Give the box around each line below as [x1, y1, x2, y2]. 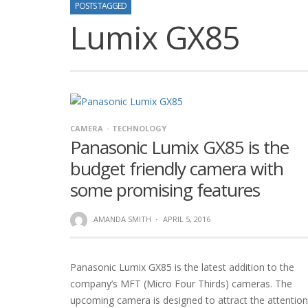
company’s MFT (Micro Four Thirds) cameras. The [70, 276, 292, 290]
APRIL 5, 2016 [162, 214, 210, 225]
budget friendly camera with [70, 156, 283, 181]
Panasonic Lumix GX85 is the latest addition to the [70, 260, 294, 274]
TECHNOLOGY [112, 123, 166, 134]
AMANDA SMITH [93, 214, 151, 225]
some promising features [70, 177, 260, 203]
